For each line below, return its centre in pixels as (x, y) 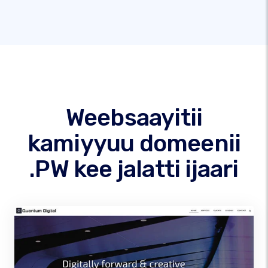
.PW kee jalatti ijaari (134, 169)
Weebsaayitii (134, 118)
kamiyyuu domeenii (134, 143)
